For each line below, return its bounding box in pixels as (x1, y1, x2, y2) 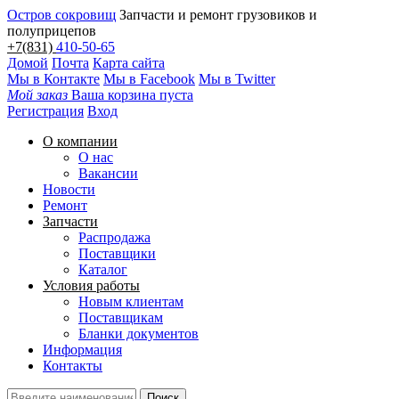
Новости (43, 182, 95, 197)
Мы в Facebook (103, 71, 195, 86)
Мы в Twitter (199, 71, 275, 86)
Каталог (78, 262, 127, 277)
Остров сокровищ (7, 7, 116, 22)
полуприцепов (7, 23, 96, 38)
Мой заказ (7, 87, 68, 102)
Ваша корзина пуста (68, 87, 193, 102)
